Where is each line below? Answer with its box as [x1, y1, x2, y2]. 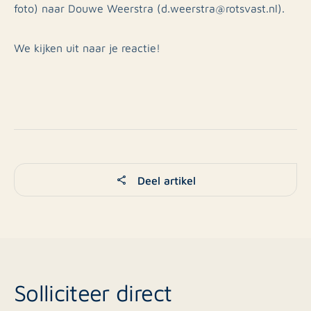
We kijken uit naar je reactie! [14, 41, 160, 54]
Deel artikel [133, 172, 196, 187]
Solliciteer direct [14, 278, 172, 306]
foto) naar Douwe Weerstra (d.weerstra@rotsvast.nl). [14, 1, 285, 15]
